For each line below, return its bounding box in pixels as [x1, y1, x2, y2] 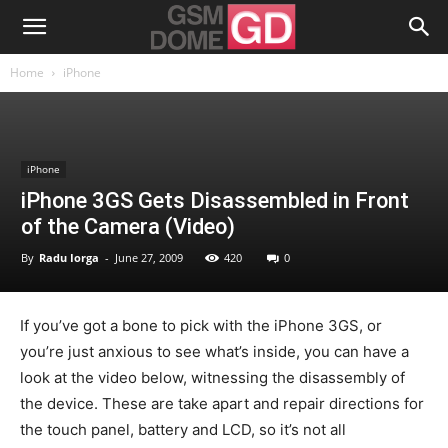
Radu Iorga [39, 250, 99, 265]
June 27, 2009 [115, 250, 183, 265]
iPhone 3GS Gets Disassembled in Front [21, 188, 409, 213]
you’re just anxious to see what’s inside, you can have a [20, 342, 409, 361]
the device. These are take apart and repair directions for [20, 394, 424, 413]
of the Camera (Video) [21, 214, 235, 239]
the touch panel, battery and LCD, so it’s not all [20, 420, 346, 439]
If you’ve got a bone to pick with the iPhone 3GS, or [20, 316, 382, 335]
